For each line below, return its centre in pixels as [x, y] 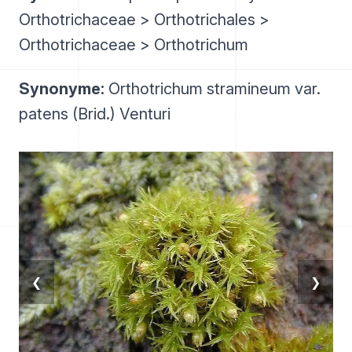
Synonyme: [62, 89]
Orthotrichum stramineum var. [213, 89]
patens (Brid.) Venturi [95, 114]
